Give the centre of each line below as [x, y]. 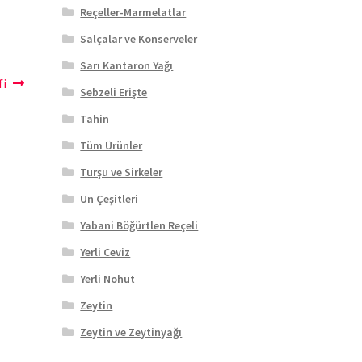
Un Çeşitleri [109, 199]
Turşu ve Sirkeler [122, 173]
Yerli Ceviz [105, 253]
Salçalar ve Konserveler [139, 39]
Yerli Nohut [108, 279]
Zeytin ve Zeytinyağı [131, 333]
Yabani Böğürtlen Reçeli [139, 226]
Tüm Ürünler [112, 146]
